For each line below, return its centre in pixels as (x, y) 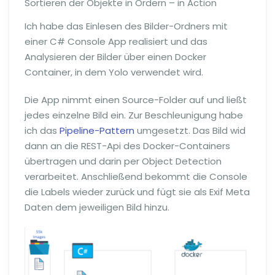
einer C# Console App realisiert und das (116, 41)
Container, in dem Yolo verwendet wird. (114, 72)
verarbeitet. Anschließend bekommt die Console (136, 176)
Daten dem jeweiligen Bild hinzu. (97, 207)
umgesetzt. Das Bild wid (190, 130)
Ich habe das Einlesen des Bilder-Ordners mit (126, 26)
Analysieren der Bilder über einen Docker (115, 57)
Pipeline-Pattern (97, 130)
